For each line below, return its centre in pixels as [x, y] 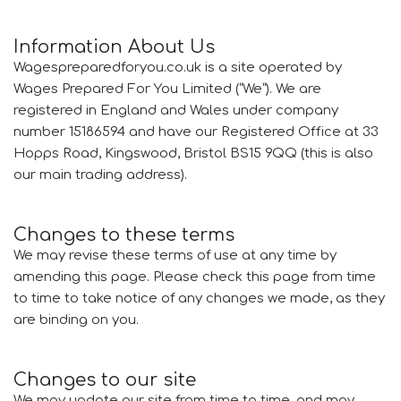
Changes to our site [105, 380]
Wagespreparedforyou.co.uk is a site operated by [178, 68]
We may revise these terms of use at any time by [175, 256]
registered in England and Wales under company [176, 111]
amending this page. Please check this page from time [195, 277]
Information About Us [114, 47]
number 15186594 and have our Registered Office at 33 [196, 132]
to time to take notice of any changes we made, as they [199, 299]
